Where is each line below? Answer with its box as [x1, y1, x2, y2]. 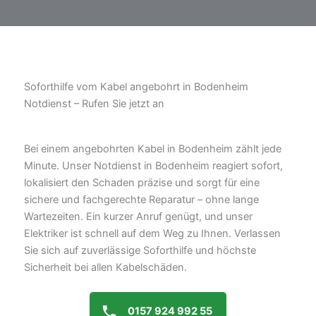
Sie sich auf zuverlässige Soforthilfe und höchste [24, 243, 256, 257]
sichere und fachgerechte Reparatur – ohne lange [24, 193, 259, 206]
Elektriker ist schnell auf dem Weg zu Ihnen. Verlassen [24, 226, 281, 240]
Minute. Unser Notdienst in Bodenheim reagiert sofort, [24, 159, 283, 172]
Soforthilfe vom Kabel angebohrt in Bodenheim [24, 80, 248, 93]
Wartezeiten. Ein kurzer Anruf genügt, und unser [24, 209, 253, 223]
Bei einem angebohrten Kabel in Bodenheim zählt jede [24, 142, 281, 155]
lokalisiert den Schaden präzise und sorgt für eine [24, 176, 260, 189]
